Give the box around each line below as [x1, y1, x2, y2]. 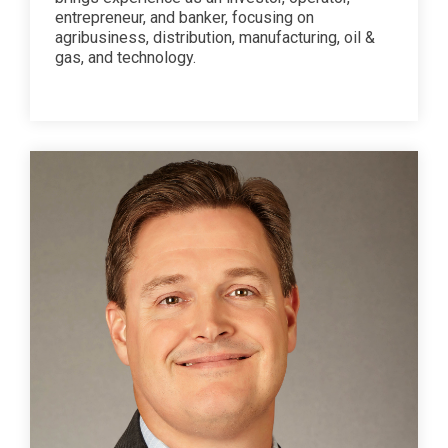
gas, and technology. [55, 47, 196, 67]
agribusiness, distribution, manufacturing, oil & [55, 27, 375, 47]
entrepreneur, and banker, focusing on [55, 7, 314, 27]
